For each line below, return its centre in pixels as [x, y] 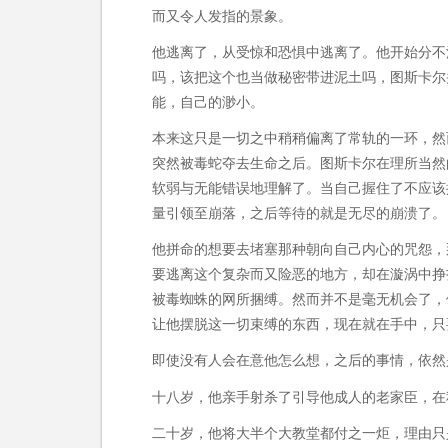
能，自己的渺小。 [208, 101]
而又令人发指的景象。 [222, 15]
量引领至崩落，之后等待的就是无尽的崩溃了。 [299, 212]
